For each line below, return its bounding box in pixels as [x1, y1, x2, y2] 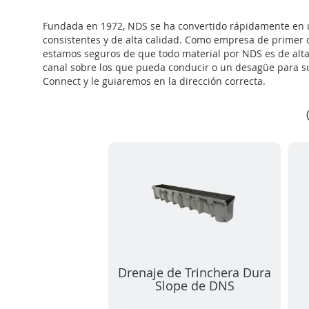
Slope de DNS [154, 277, 235, 294]
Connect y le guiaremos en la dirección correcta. [43, 74, 266, 88]
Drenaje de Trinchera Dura [118, 263, 271, 281]
